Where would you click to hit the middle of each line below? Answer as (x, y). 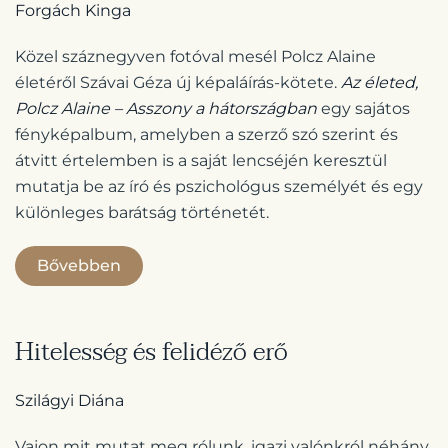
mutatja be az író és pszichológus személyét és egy (219, 187)
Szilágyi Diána (69, 401)
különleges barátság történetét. (142, 213)
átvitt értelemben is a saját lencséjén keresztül (201, 161)
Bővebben (79, 266)
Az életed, (379, 83)
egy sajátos (363, 109)
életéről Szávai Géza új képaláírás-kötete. (178, 83)
